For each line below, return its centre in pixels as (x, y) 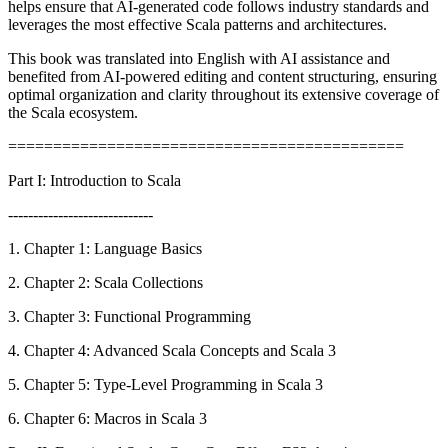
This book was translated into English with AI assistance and (199, 58)
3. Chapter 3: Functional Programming (129, 316)
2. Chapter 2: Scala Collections (105, 282)
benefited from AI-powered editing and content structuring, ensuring (222, 76)
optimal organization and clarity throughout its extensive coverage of (223, 94)
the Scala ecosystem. (73, 112)
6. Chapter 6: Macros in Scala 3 (107, 418)
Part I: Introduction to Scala (94, 180)
